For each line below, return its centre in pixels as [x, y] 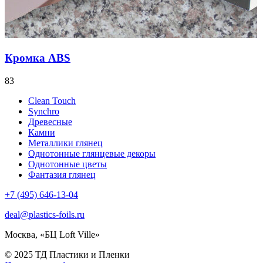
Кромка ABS [38, 58]
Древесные [50, 122]
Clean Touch [52, 100]
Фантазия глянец [62, 174]
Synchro [44, 111]
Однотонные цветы [68, 164]
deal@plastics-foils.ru [45, 214]
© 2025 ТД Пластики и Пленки [67, 254]
